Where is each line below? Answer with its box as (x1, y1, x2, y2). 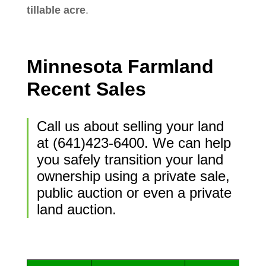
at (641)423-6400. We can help (36, 134, 231, 151)
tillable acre (26, 4, 85, 16)
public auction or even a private (36, 184, 232, 201)
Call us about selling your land (36, 118, 224, 134)
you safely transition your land (36, 151, 223, 167)
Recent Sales (26, 78, 151, 100)
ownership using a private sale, (36, 167, 230, 184)
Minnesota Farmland (26, 55, 214, 77)
